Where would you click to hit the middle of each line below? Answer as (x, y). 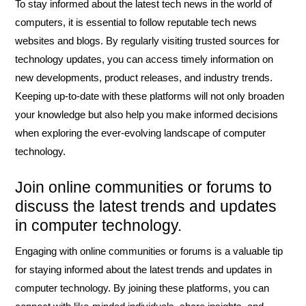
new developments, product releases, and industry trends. (144, 78)
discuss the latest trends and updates (146, 206)
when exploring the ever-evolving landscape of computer (140, 133)
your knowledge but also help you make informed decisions (147, 114)
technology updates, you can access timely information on (144, 59)
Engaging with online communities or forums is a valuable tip (149, 251)
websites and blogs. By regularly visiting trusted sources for (147, 41)
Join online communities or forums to (143, 187)
